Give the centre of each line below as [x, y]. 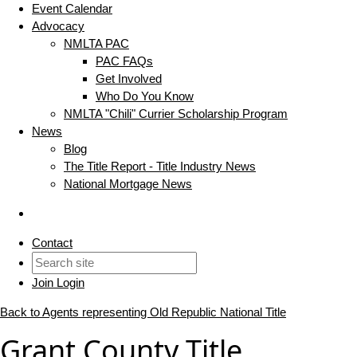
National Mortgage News [128, 184]
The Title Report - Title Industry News [160, 167]
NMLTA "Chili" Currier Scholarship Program [176, 114]
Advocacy [58, 26]
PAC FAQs [124, 61]
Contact [52, 243]
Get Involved [129, 79]
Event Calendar [72, 9]
